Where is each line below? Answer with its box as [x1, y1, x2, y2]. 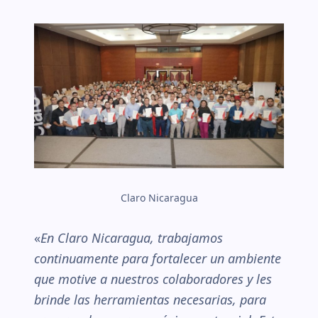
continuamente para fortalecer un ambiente [34, 249, 281, 267]
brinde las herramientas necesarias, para [34, 290, 266, 308]
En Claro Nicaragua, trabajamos [40, 229, 223, 246]
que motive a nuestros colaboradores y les [34, 270, 272, 287]
